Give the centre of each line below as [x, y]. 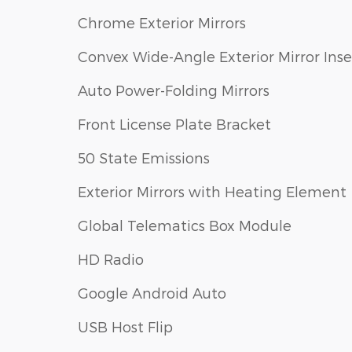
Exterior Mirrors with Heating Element [212, 191]
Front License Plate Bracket [174, 124]
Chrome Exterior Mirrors [162, 22]
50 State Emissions [144, 158]
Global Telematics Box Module [185, 225]
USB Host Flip [125, 326]
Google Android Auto [152, 293]
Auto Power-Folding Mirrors [174, 90]
